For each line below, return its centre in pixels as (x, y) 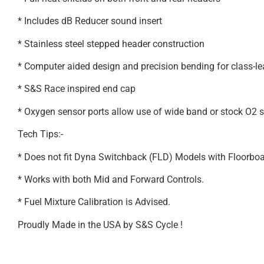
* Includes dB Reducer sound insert (90, 21)
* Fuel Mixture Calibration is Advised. (94, 202)
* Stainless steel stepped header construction (111, 44)
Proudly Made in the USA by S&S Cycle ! (100, 225)
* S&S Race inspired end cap (77, 89)
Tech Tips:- (40, 134)
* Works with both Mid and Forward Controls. (111, 180)
